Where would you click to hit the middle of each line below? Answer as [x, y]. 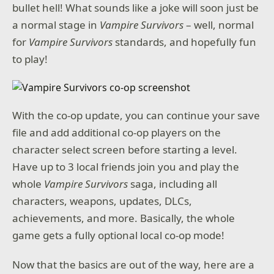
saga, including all [173, 184]
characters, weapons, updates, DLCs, [102, 201]
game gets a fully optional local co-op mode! [119, 235]
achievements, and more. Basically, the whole [124, 218]
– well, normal [220, 25]
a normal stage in [56, 25]
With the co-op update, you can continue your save [136, 116]
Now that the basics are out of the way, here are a [134, 264]
